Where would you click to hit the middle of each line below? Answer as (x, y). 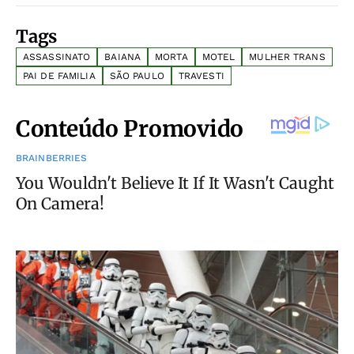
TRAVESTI (201, 76)
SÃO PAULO (137, 76)
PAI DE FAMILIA (59, 76)
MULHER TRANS (287, 57)
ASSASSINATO (57, 57)
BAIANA (123, 57)
